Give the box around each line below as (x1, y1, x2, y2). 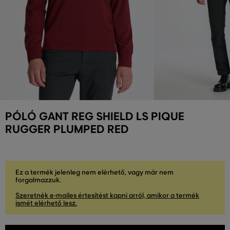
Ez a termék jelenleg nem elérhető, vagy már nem (15, 168, 174, 177)
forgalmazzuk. (15, 176, 61, 184)
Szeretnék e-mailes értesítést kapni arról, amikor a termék (15, 191, 199, 200)
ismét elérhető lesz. (15, 199, 77, 207)
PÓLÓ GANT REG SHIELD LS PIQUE (5, 110, 184, 123)
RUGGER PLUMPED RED (5, 123, 129, 136)
